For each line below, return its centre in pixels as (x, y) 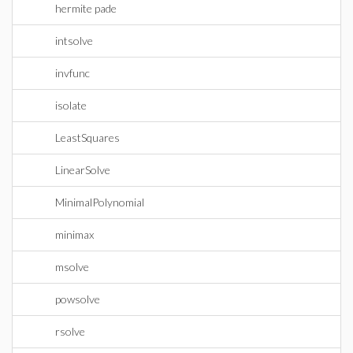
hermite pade (86, 8)
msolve (72, 267)
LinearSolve (83, 170)
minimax (74, 234)
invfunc (72, 73)
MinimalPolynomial (100, 202)
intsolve (74, 41)
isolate (71, 105)
